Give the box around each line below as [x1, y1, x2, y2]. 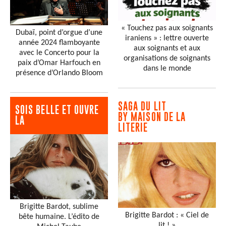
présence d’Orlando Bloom [15, 69, 103, 78]
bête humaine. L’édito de [19, 213, 99, 221]
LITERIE [118, 122, 148, 134]
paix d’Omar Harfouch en [18, 59, 100, 68]
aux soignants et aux [134, 44, 200, 53]
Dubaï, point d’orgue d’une [16, 29, 102, 37]
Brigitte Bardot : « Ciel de [125, 211, 209, 219]
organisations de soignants [124, 54, 210, 63]
